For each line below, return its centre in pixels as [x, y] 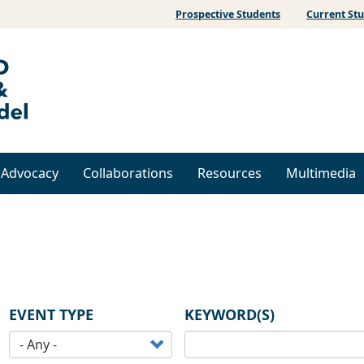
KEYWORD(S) [230, 315]
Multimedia [321, 173]
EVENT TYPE [51, 315]
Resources [230, 173]
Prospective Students [228, 14]
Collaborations [128, 173]
